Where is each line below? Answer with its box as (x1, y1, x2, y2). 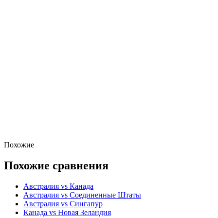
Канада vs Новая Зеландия (23, 208, 111, 217)
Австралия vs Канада (23, 182, 93, 190)
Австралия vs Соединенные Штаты (23, 190, 141, 199)
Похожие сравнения (4, 159, 109, 172)
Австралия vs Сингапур (23, 199, 103, 208)
